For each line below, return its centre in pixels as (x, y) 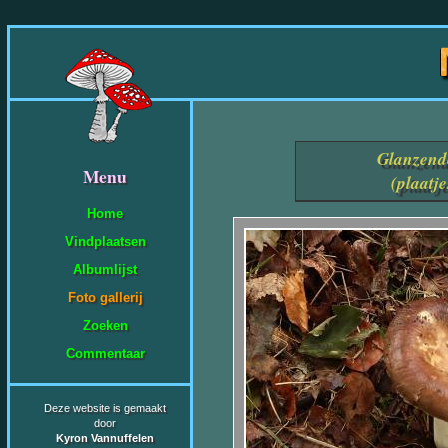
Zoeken (105, 325)
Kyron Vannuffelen (105, 437)
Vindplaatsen (105, 241)
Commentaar (105, 353)
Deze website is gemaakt (105, 407)
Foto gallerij (105, 297)
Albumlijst (105, 269)
